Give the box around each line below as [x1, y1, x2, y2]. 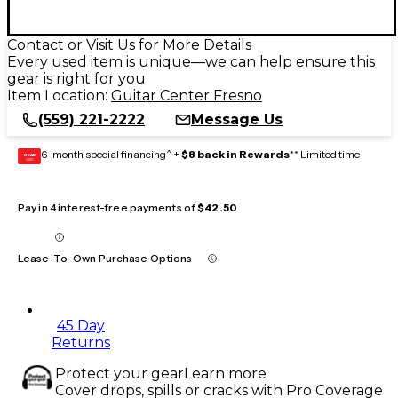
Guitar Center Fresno [111, 86, 262, 104]
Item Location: [7, 86, 111, 104]
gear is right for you [7, 69, 146, 87]
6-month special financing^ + [41, 147, 181, 161]
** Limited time [290, 147, 360, 161]
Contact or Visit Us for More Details [7, 36, 251, 53]
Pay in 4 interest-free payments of [18, 200, 198, 214]
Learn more [184, 364, 267, 382]
